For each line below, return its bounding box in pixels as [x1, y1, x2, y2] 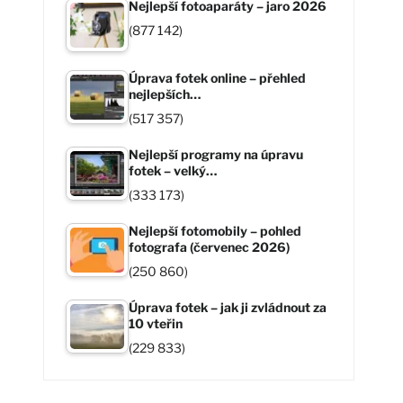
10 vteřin [129, 315, 184, 331]
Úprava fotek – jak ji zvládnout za [129, 299, 327, 315]
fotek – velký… [129, 162, 218, 178]
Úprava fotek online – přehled [129, 69, 307, 85]
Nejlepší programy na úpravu [129, 146, 304, 162]
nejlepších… [129, 85, 201, 102]
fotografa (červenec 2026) [129, 238, 291, 255]
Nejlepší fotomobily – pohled [129, 222, 302, 238]
